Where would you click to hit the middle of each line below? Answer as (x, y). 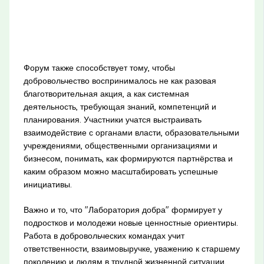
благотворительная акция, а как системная (106, 93)
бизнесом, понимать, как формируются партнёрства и (128, 158)
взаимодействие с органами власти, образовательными (131, 132)
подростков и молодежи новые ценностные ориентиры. (131, 222)
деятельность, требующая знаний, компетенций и (120, 106)
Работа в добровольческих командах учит (104, 235)
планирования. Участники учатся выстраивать (112, 119)
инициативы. (47, 184)
